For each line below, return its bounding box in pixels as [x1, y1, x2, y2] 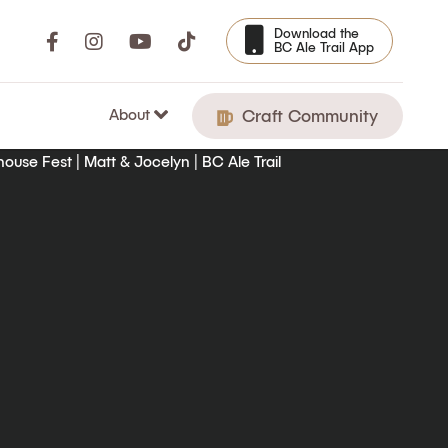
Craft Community [237, 105, 378, 125]
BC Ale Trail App [274, 39, 374, 55]
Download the [274, 25, 359, 41]
